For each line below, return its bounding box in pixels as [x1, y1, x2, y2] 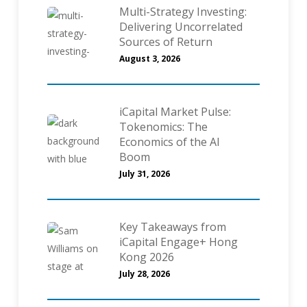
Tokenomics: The [119, 119, 208, 135]
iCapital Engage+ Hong [119, 234, 238, 250]
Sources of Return [119, 34, 212, 50]
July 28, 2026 [119, 268, 170, 280]
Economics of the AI [119, 134, 220, 150]
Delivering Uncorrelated [119, 19, 243, 35]
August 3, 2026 [119, 53, 180, 65]
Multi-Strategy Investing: [119, 4, 247, 20]
